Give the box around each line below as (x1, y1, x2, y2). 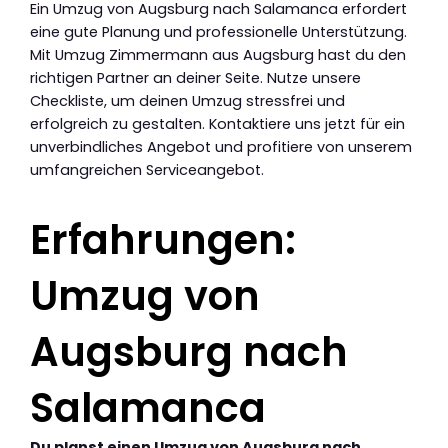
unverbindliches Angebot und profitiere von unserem (30, 137, 412, 158)
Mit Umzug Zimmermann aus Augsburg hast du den (30, 45, 406, 66)
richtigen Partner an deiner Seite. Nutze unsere (30, 68, 361, 89)
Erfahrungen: (30, 212, 296, 269)
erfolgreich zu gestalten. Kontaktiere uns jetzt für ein (30, 114, 405, 135)
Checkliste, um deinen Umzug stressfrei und (30, 91, 345, 112)
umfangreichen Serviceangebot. (30, 160, 264, 181)
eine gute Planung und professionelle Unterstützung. (30, 22, 407, 43)
